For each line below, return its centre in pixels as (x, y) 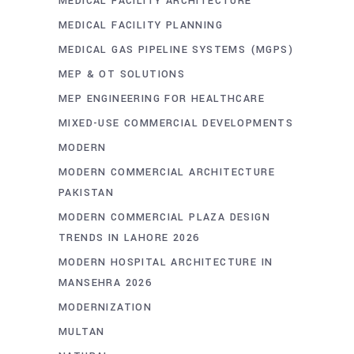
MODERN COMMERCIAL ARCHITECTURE (167, 173)
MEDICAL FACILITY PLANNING (141, 26)
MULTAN (82, 332)
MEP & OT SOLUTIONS (122, 75)
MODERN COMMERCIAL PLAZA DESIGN (164, 218)
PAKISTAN (87, 193)
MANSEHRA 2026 (105, 283)
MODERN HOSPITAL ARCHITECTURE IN (166, 263)
